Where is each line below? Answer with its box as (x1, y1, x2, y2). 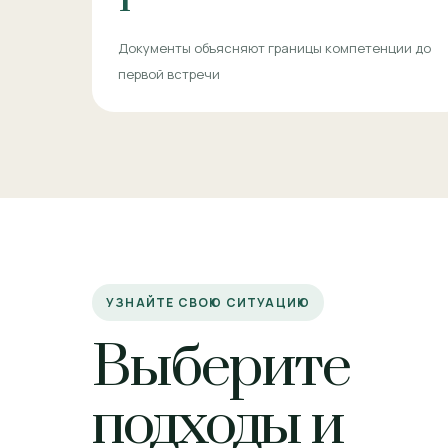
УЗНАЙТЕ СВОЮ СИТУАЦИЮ (106, 293, 311, 311)
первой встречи (118, 64, 220, 83)
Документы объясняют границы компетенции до (118, 38, 431, 57)
